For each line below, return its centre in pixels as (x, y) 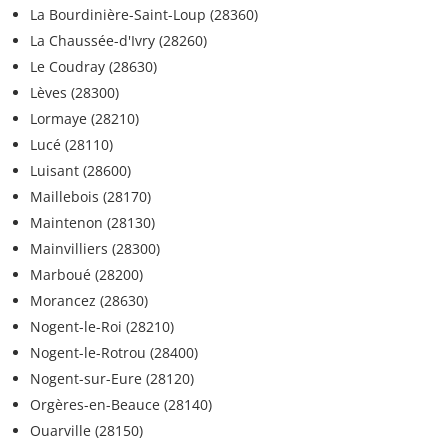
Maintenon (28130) (92, 223)
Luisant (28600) (80, 171)
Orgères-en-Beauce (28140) (121, 405)
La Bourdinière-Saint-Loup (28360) (144, 15)
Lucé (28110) (71, 145)
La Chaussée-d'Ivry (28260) (118, 41)
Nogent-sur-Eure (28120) (112, 379)
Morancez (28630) (89, 301)
